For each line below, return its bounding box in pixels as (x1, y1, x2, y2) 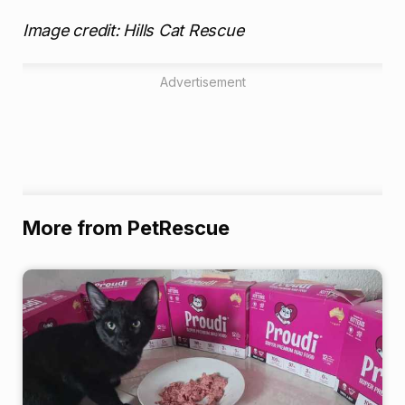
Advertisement (159, 74, 246, 90)
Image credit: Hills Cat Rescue (23, 20, 249, 40)
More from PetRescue (23, 216, 230, 240)
